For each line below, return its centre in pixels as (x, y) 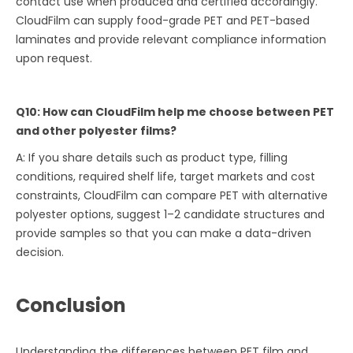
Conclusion (71, 306)
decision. (40, 253)
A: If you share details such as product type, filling (152, 158)
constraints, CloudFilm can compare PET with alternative (172, 196)
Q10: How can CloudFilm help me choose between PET (175, 112)
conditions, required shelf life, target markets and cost (166, 177)
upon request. (54, 59)
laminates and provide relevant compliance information (171, 40)
